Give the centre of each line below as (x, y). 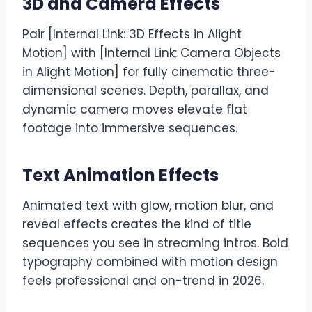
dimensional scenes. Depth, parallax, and (146, 91)
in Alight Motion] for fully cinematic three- (149, 72)
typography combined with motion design (150, 262)
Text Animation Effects (120, 175)
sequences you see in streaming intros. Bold (155, 243)
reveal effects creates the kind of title (137, 225)
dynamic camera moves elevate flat (135, 110)
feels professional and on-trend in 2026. (143, 281)
